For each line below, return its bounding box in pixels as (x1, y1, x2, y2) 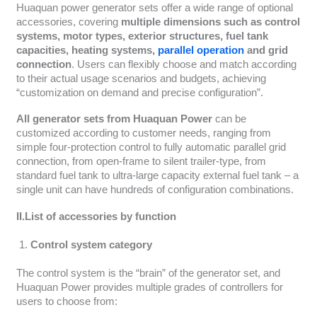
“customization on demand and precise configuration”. (16, 86, 263, 98)
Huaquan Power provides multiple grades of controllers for (16, 281, 283, 293)
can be (212, 113, 246, 125)
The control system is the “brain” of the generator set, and (16, 267, 280, 279)
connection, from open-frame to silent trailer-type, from (16, 156, 266, 167)
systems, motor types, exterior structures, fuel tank (16, 30, 268, 42)
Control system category (30, 238, 152, 250)
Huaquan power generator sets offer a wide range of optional (16, 1, 293, 13)
